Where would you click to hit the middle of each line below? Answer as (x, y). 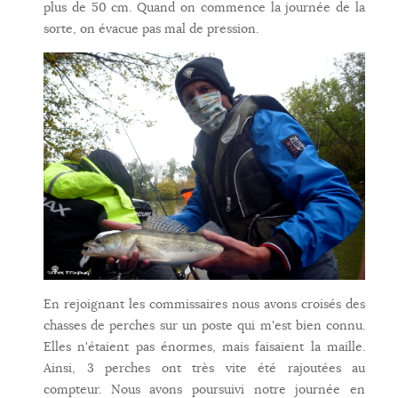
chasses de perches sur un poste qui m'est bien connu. (204, 325)
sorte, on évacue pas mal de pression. (151, 29)
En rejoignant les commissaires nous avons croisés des (204, 303)
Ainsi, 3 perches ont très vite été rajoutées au (204, 367)
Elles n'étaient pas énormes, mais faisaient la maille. (204, 346)
